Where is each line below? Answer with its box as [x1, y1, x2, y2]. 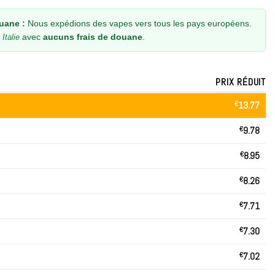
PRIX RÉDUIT [215, 75, 266, 88]
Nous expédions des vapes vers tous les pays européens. [25, 18, 252, 28]
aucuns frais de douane [43, 31, 142, 42]
